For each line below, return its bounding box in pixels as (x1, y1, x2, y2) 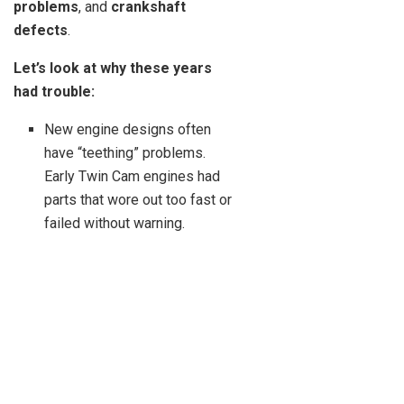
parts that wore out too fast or (44, 191, 233, 209)
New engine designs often (44, 121, 212, 139)
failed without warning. (44, 215, 186, 233)
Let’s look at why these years (14, 60, 212, 78)
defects (14, 22, 68, 40)
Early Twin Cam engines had (44, 168, 221, 186)
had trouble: (14, 83, 95, 101)
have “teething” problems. (44, 144, 207, 162)
